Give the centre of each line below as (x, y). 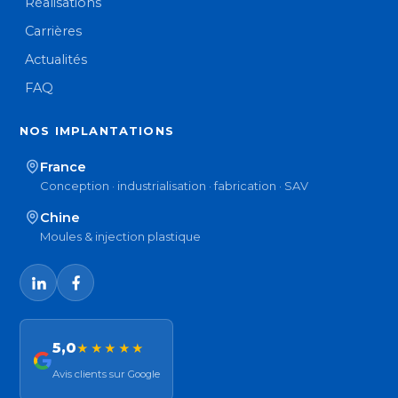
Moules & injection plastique (121, 237)
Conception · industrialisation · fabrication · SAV (175, 186)
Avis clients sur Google (106, 374)
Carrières (54, 32)
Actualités (56, 60)
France (64, 167)
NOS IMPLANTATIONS (97, 131)
